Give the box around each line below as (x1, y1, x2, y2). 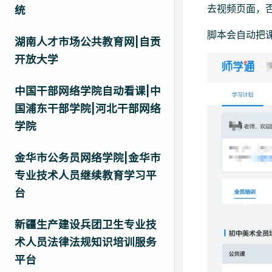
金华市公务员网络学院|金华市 (15, 151, 161, 165)
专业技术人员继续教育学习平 (15, 169, 157, 182)
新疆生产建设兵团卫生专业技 (15, 218, 157, 231)
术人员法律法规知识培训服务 (15, 236, 157, 249)
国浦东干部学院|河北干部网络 (15, 101, 161, 115)
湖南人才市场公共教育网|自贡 (15, 35, 161, 48)
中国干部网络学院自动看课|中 (15, 84, 161, 97)
